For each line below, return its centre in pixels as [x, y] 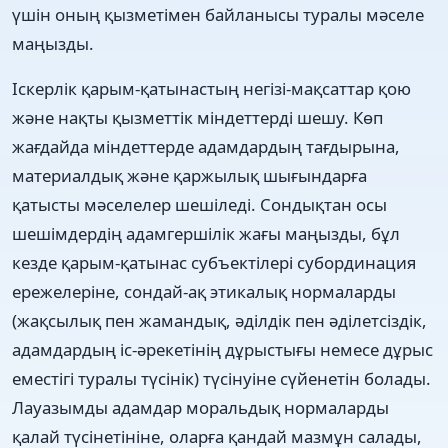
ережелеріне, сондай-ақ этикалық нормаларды [204, 291]
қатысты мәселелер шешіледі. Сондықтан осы [199, 204]
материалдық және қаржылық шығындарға [189, 175]
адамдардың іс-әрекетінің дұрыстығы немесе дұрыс [222, 349]
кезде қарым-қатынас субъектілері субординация [214, 262]
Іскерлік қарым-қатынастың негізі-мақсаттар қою [211, 88]
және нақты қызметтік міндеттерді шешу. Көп [197, 117]
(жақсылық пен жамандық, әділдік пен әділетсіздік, [219, 320]
